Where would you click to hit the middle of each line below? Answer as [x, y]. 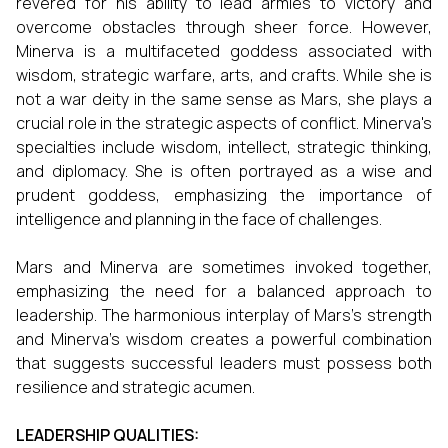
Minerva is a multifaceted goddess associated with [224, 51]
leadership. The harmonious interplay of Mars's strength [224, 315]
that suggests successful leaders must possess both [224, 363]
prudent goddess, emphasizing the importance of [224, 195]
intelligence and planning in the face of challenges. [199, 219]
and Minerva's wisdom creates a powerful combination [224, 339]
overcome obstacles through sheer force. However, [224, 27]
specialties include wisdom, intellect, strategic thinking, [224, 147]
